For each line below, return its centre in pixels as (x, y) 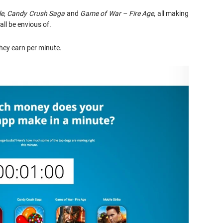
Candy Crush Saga (36, 13)
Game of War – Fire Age (117, 13)
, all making (171, 13)
